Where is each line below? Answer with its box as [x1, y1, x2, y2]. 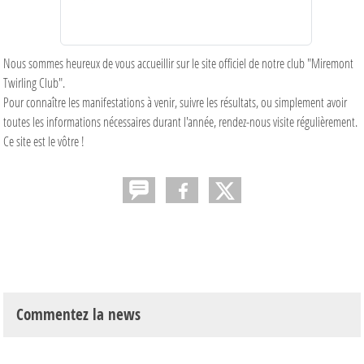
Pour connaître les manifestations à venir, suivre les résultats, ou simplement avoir [3, 93, 347, 110]
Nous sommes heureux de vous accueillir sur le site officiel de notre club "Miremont [3, 54, 353, 71]
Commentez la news [16, 303, 141, 325]
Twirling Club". [3, 73, 65, 91]
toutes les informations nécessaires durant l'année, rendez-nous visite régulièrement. [3, 112, 357, 130]
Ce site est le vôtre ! [3, 132, 84, 149]
